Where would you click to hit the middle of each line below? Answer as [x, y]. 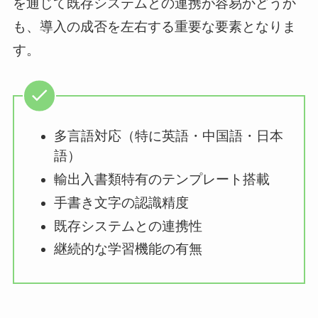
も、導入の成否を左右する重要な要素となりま [154, 27]
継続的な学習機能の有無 [128, 249]
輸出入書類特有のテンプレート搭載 [162, 180]
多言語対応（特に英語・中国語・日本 [169, 136]
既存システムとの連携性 [128, 226]
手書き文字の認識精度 [122, 202]
